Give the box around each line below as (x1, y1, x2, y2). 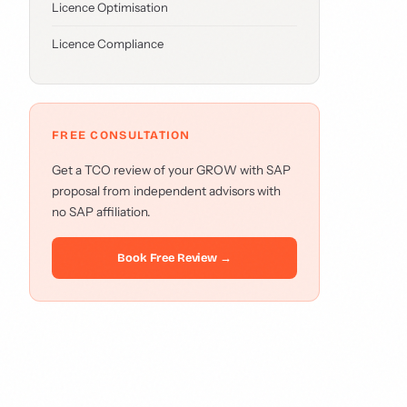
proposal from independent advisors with (52, 184, 281, 198)
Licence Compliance (52, 36, 164, 51)
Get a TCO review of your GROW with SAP (52, 163, 291, 177)
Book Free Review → (117, 251, 232, 264)
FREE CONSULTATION (52, 128, 191, 142)
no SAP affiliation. (52, 204, 150, 219)
